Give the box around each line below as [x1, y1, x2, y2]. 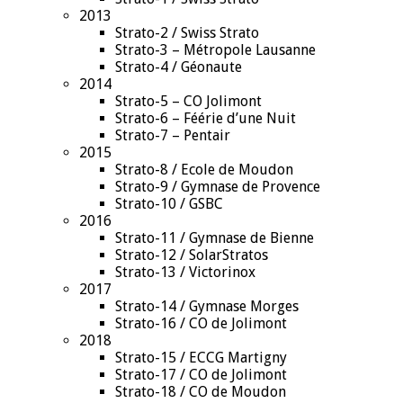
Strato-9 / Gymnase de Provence [115, 177, 320, 195]
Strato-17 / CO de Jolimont [115, 365, 287, 383]
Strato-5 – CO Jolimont [115, 92, 262, 110]
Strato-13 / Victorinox [115, 263, 255, 281]
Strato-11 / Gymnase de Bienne [115, 228, 314, 246]
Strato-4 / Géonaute [115, 58, 242, 76]
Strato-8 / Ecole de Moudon [115, 160, 293, 178]
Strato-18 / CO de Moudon [115, 382, 286, 400]
